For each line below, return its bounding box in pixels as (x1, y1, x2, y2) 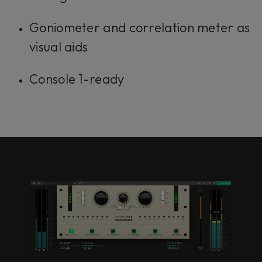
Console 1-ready (29, 71, 125, 88)
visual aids (29, 39, 88, 56)
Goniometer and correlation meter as (29, 19, 250, 36)
